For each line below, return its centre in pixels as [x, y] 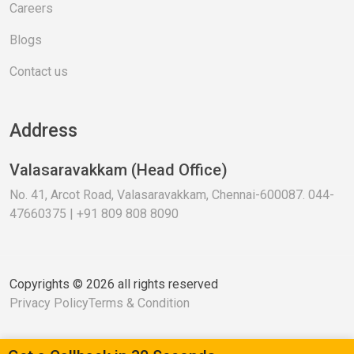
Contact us [39, 71]
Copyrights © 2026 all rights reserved [114, 284]
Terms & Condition [139, 303]
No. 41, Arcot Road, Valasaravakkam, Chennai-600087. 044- [172, 194]
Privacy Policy [49, 303]
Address [43, 130]
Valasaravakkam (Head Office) [119, 169]
